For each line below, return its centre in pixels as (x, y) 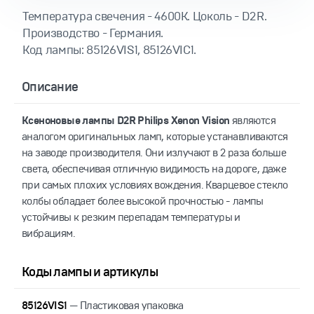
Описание (50, 87)
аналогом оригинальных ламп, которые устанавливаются (155, 137)
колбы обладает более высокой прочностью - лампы (143, 202)
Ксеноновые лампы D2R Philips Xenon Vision (126, 121)
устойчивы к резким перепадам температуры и (131, 218)
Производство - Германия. (93, 34)
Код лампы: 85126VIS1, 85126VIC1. (110, 50)
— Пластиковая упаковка (125, 306)
